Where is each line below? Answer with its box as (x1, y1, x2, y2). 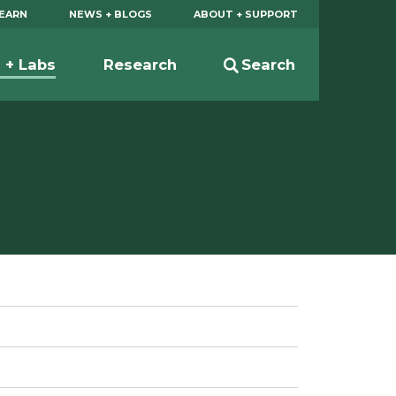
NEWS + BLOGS (69, 7, 153, 20)
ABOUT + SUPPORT (194, 7, 299, 20)
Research (103, 55, 177, 73)
